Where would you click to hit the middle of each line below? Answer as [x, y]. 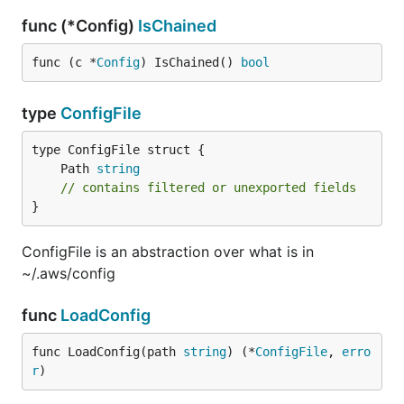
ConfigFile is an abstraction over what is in [168, 252]
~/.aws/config [69, 273]
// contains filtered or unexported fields [208, 188]
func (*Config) [80, 26]
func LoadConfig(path [107, 352]
